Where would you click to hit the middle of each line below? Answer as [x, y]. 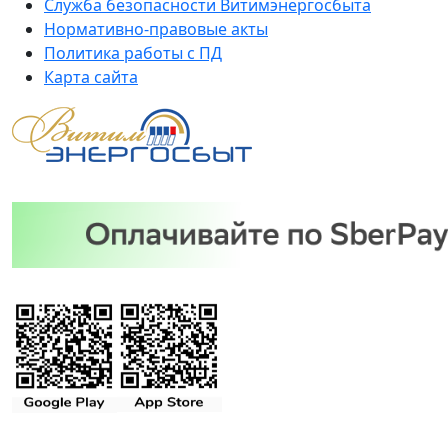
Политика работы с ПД [133, 53]
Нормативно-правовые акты [156, 29]
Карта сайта [91, 77]
